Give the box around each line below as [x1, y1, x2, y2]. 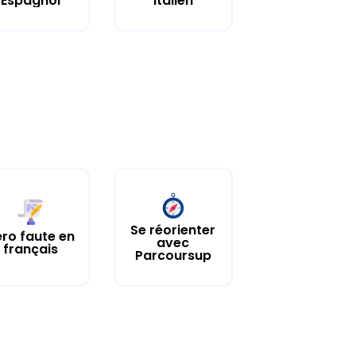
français [2, 239, 58, 258]
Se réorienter [130, 220, 216, 239]
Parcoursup [134, 246, 211, 265]
